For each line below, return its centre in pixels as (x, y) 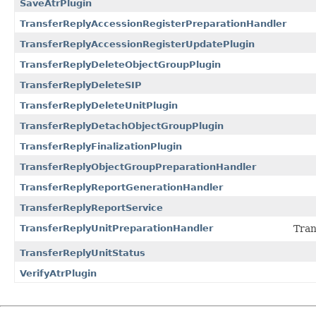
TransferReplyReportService (91, 207)
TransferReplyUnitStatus (83, 253)
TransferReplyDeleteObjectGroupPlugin (120, 64)
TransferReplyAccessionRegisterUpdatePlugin (137, 44)
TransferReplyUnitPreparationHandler (116, 228)
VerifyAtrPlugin (58, 273)
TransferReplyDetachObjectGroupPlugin (122, 126)
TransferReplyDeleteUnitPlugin (99, 105)
